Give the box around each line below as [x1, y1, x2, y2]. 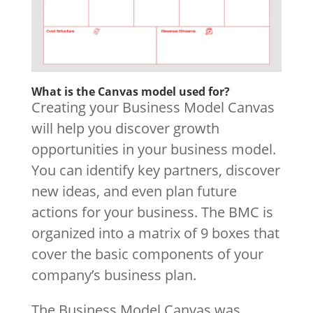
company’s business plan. [31, 265, 196, 284]
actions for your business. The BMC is [31, 202, 273, 221]
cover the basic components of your [31, 244, 263, 263]
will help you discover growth [31, 118, 219, 138]
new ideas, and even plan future [31, 181, 237, 201]
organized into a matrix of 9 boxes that [31, 223, 279, 242]
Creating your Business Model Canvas [31, 97, 275, 117]
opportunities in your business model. [31, 139, 276, 159]
